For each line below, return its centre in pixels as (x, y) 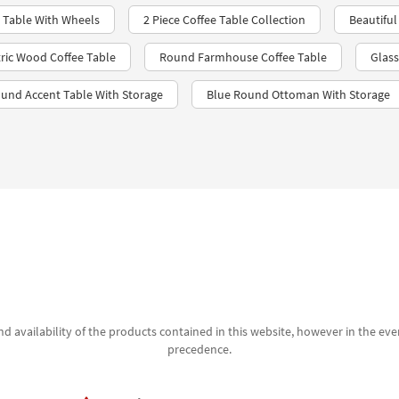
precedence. (199, 350)
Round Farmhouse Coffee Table (243, 57)
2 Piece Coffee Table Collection (224, 20)
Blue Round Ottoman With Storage (298, 95)
